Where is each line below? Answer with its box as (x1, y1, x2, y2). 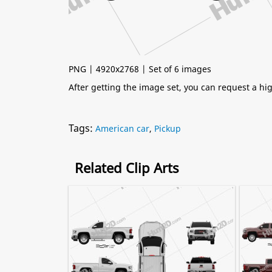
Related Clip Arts (75, 158, 179, 177)
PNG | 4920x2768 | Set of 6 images (69, 63, 211, 75)
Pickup (154, 123, 181, 134)
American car (95, 123, 149, 134)
